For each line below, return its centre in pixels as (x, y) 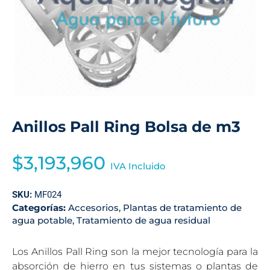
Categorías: (40, 208)
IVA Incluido (138, 166)
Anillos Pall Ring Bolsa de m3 (126, 127)
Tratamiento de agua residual (143, 220)
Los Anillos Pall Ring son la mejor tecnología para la (135, 252)
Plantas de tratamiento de (182, 208)
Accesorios (93, 208)
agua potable (42, 220)
